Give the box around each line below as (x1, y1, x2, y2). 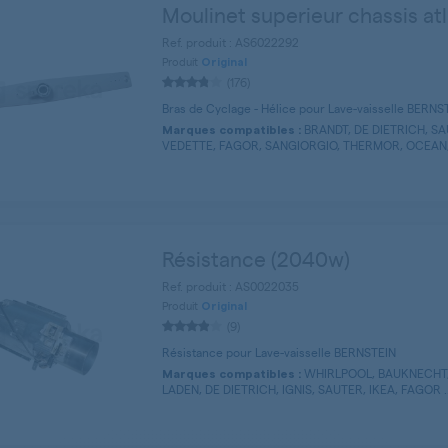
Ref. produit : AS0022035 (162, 278, 299, 295)
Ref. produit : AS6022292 (162, 34, 299, 51)
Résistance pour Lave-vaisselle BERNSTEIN (162, 344, 396, 361)
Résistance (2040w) (162, 244, 350, 273)
